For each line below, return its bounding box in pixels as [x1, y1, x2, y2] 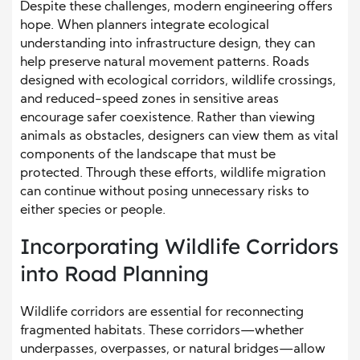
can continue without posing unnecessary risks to [20, 186, 309, 199]
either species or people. [20, 204, 166, 218]
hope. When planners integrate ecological [20, 19, 269, 33]
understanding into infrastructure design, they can [20, 38, 315, 51]
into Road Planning [20, 260, 209, 288]
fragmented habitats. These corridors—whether [20, 325, 304, 338]
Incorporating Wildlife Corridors [20, 233, 338, 260]
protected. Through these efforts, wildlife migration [20, 167, 325, 181]
